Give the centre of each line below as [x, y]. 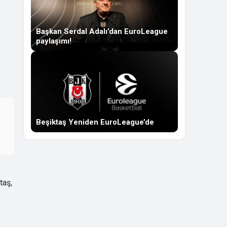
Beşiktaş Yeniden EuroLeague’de [95, 122]
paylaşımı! [54, 41]
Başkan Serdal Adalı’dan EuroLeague [102, 31]
